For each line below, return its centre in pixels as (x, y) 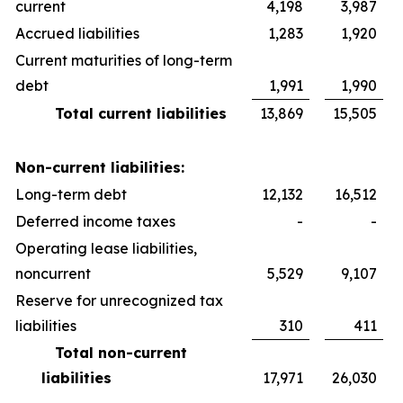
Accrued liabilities (77, 33)
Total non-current (114, 353)
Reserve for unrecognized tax (119, 300)
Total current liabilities (134, 113)
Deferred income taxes (95, 221)
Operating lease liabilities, (106, 248)
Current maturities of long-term (124, 60)
